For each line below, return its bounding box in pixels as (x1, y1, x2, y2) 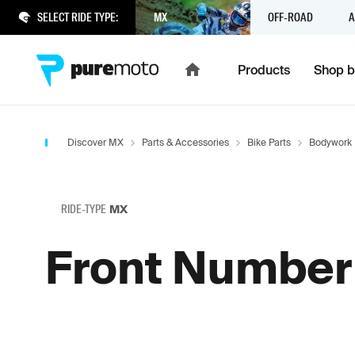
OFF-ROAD (268, 10, 313, 25)
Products (238, 63, 290, 77)
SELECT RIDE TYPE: (36, 10, 118, 25)
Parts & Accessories (141, 137, 229, 147)
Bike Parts (246, 137, 291, 147)
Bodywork (308, 137, 352, 147)
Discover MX (67, 137, 124, 147)
